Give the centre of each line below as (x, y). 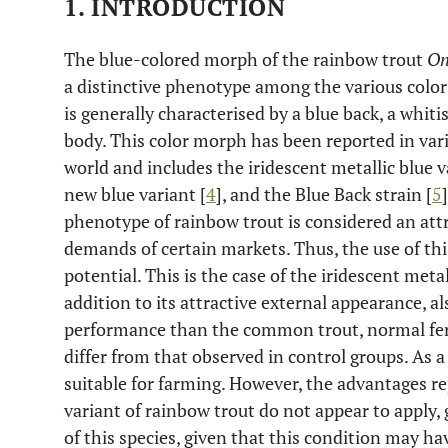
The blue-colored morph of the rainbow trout (245, 59)
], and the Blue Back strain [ (324, 194)
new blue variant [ (135, 194)
